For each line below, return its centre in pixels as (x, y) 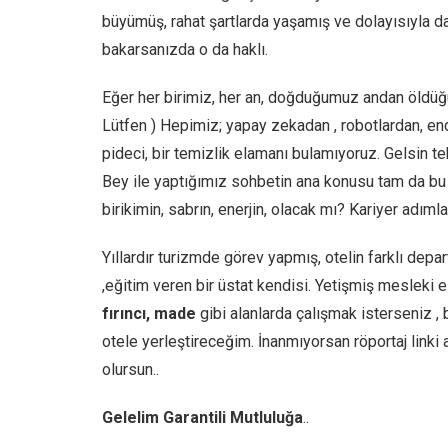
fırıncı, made (149, 313)
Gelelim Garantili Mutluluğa (202, 417)
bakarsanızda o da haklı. (185, 49)
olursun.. (130, 369)
